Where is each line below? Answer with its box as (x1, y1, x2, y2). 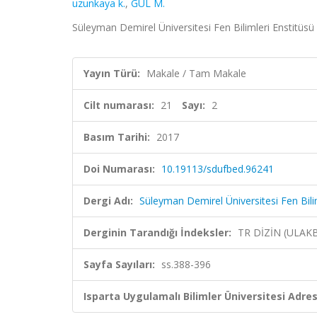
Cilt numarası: (83, 98, 154, 112)
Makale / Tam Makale (146, 67, 246, 80)
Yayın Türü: (83, 67, 140, 80)
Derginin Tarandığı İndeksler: (83, 226, 231, 239)
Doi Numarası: (83, 162, 155, 175)
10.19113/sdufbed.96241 (161, 162, 274, 175)
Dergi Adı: (83, 194, 133, 207)
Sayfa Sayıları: (83, 258, 155, 271)
